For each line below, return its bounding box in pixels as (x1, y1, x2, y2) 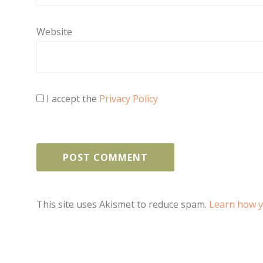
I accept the (44, 92, 99, 106)
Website (36, 25, 72, 39)
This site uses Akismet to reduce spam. (36, 198, 209, 211)
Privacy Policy (99, 92, 158, 106)
